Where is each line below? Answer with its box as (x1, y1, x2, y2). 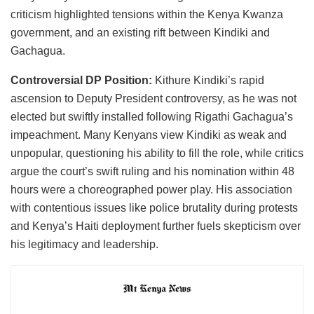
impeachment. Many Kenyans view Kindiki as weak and (11, 128, 287, 141)
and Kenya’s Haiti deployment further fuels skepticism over (11, 219, 301, 232)
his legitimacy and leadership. (11, 238, 158, 250)
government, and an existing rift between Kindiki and (11, 26, 270, 39)
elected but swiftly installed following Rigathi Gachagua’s (11, 110, 293, 123)
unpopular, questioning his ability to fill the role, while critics (11, 146, 303, 159)
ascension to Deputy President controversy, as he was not (11, 92, 296, 104)
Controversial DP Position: (11, 74, 152, 86)
